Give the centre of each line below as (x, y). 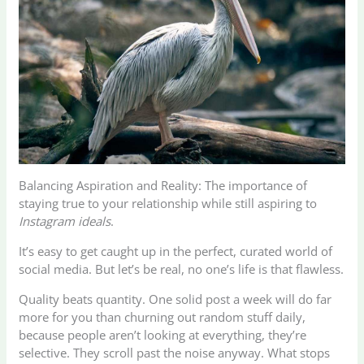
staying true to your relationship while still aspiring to (168, 203)
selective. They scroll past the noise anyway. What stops (175, 352)
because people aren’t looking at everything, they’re (163, 334)
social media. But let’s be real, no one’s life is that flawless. (182, 269)
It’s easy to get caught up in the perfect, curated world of (176, 251)
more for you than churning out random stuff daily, (162, 316)
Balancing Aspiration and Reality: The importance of (163, 185)
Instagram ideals (65, 221)
